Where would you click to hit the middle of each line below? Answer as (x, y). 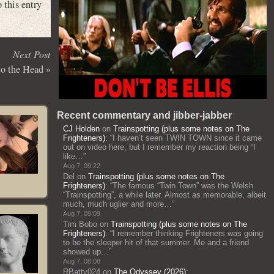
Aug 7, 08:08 (82, 261)
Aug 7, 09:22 (82, 166)
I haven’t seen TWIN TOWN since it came (187, 138)
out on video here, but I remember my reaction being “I (159, 147)
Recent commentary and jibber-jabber (144, 115)
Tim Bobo (80, 224)
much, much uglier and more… (117, 204)
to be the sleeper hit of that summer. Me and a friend (156, 243)
